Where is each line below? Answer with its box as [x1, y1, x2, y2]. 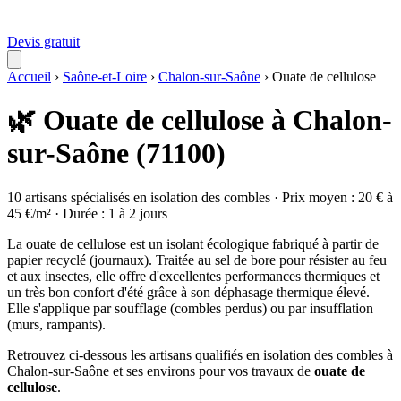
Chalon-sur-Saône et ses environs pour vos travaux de [7, 363, 314, 379]
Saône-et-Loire [63, 69, 147, 84]
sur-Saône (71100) [7, 137, 226, 170]
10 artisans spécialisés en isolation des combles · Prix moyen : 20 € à [7, 189, 393, 205]
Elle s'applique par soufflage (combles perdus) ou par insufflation [7, 300, 373, 316]
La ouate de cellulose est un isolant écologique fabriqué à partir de [7, 235, 379, 252]
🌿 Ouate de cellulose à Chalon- [7, 104, 392, 137]
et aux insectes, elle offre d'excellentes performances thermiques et [7, 268, 380, 284]
